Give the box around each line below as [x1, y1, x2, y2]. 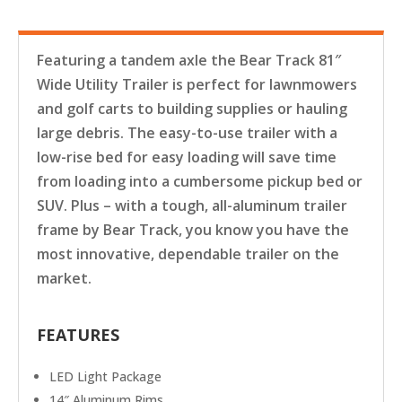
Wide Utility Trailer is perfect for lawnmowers [37, 74, 357, 94]
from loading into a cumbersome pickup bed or [37, 170, 363, 191]
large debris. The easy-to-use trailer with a [37, 122, 337, 143]
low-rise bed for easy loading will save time [37, 146, 336, 167]
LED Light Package [49, 367, 162, 385]
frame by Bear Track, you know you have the [37, 219, 349, 240]
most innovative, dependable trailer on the [37, 243, 339, 264]
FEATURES [37, 323, 119, 345]
